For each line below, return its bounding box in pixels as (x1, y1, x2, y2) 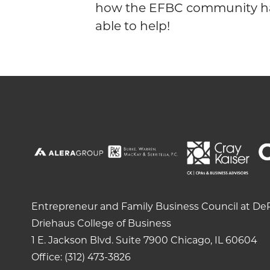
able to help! (95, 18, 170, 33)
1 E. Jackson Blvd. (31, 234, 113, 246)
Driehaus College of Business (31, 218, 171, 229)
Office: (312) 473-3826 (31, 251, 131, 263)
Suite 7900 (116, 234, 168, 246)
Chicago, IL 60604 (168, 234, 257, 246)
